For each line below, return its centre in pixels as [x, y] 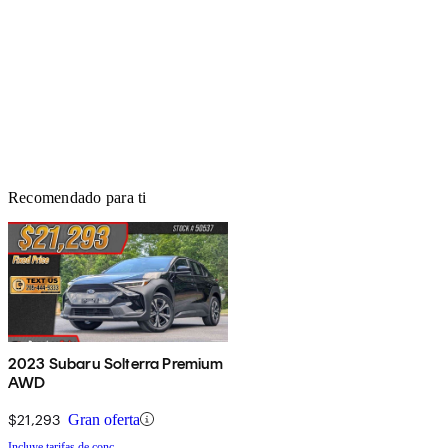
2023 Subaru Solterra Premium [116, 363]
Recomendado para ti [77, 197]
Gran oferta [104, 419]
